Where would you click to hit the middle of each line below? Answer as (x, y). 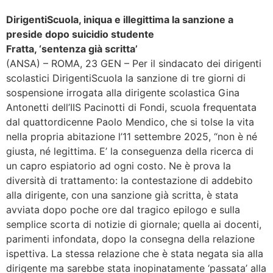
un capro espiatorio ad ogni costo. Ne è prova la (119, 166)
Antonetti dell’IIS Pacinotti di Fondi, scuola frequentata (131, 108)
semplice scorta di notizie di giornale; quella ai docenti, (134, 225)
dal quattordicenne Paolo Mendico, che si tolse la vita (130, 122)
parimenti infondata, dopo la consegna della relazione (130, 239)
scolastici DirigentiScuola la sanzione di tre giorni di (126, 78)
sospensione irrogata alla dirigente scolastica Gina (123, 93)
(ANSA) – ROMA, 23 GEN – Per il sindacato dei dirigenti (134, 64)
